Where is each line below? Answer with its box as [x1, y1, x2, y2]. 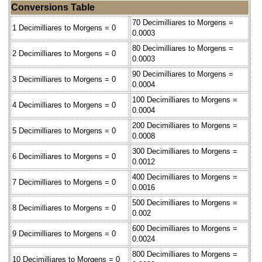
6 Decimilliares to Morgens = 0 [12, 151, 116, 161]
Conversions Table [11, 2, 95, 12]
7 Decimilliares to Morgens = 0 [12, 177, 116, 187]
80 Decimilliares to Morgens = [132, 43, 233, 53]
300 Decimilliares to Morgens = [132, 146, 237, 156]
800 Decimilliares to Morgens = [132, 249, 237, 258]
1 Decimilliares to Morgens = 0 [12, 23, 116, 32]
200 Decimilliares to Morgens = [132, 120, 237, 130]
